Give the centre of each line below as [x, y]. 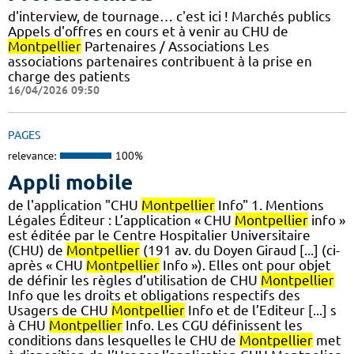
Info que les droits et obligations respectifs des [154, 295]
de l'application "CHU [75, 205]
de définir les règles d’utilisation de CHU [134, 280]
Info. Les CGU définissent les [213, 325]
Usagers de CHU [60, 310]
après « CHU [47, 265]
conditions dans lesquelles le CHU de [124, 340]
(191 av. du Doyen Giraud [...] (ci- [240, 250]
